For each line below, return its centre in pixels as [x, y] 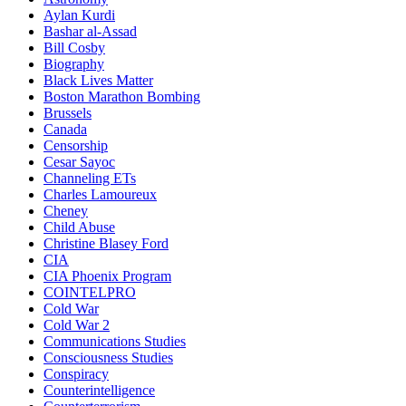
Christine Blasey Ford [106, 243]
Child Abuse [79, 227]
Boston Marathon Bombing [122, 96]
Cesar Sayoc [79, 161]
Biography [74, 63]
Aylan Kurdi [79, 14]
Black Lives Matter [98, 80]
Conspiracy [76, 373]
